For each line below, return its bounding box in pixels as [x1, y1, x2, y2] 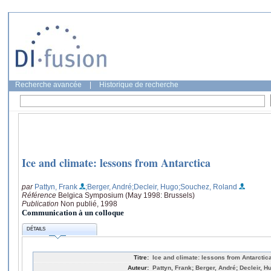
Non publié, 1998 [60, 199, 117, 208]
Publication [22, 199, 60, 208]
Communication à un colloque [22, 207, 124, 217]
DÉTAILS [27, 226, 46, 232]
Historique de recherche [99, 80, 178, 89]
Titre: [134, 253, 149, 261]
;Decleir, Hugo [132, 182, 178, 191]
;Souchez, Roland [178, 182, 237, 191]
